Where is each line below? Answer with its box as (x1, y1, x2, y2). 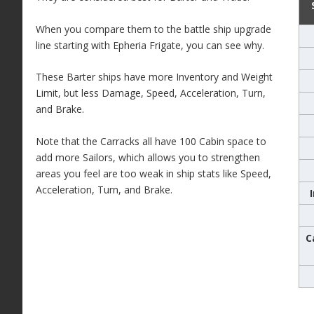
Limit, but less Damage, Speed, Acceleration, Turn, (35, 86, 266, 100)
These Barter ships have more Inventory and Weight (35, 70, 273, 84)
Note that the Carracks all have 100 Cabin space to (35, 134, 266, 148)
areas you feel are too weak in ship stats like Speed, (35, 166, 271, 180)
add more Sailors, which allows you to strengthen (35, 150, 260, 164)
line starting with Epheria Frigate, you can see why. (35, 38, 264, 52)
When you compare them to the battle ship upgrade (35, 22, 271, 36)
